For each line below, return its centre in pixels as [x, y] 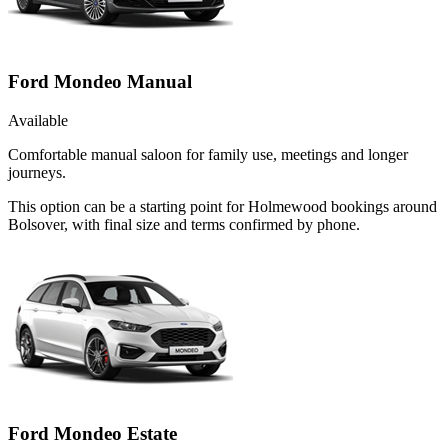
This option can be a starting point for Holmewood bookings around [222, 207]
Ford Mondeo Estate [92, 433]
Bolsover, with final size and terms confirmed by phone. [184, 225]
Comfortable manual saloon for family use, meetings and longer [208, 155]
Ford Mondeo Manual [100, 82]
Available [38, 121]
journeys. [37, 173]
